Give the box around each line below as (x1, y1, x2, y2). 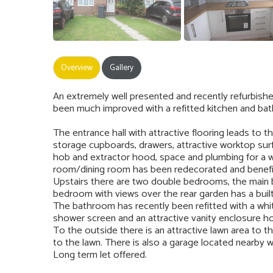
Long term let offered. (53, 246, 147, 263)
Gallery (110, 60, 133, 74)
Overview (61, 60, 93, 74)
